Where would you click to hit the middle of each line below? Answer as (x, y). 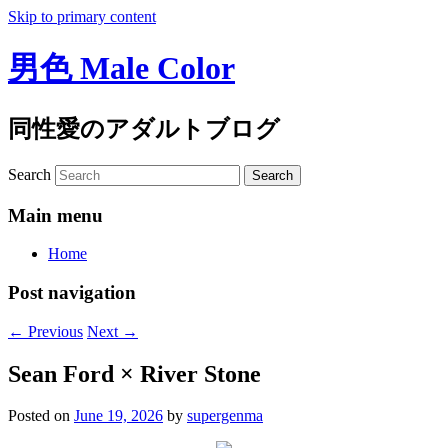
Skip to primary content (82, 16)
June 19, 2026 (118, 416)
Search (29, 174)
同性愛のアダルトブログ (144, 128)
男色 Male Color (121, 68)
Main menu (55, 215)
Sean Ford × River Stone (134, 373)
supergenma (225, 416)
